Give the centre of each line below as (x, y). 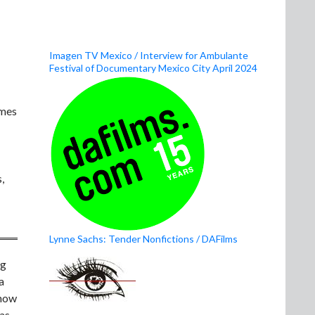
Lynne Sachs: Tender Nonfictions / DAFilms (143, 239)
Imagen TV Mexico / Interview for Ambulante (149, 55)
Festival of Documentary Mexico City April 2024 (153, 68)
